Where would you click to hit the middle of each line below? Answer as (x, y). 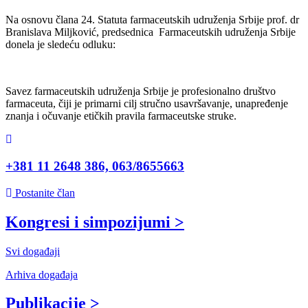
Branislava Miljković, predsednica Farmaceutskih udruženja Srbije (151, 32)
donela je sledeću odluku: (60, 45)
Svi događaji (33, 251)
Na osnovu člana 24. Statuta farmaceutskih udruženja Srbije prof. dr (152, 20)
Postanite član (45, 192)
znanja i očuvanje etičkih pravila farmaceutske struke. (121, 116)
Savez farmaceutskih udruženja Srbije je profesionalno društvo (141, 91)
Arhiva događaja (42, 274)
